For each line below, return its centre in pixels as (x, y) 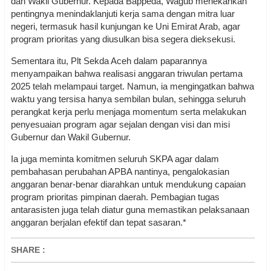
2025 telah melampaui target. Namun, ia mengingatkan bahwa (132, 87)
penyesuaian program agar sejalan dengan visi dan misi (120, 125)
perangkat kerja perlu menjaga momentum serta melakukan (129, 112)
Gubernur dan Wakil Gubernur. (71, 137)
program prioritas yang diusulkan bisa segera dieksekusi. (123, 39)
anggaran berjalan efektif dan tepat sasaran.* (99, 223)
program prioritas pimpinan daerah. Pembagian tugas (115, 197)
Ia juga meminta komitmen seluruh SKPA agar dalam (115, 159)
